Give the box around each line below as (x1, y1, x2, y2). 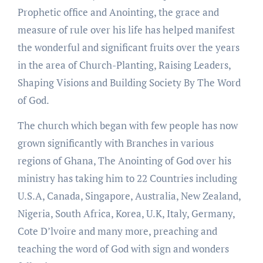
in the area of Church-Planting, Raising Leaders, (17, 58, 231, 72)
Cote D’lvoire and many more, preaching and (17, 224, 217, 238)
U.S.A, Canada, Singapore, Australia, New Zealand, (17, 188, 241, 203)
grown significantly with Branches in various (17, 136, 214, 150)
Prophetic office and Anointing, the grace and (17, 5, 219, 19)
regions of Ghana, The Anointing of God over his (17, 153, 231, 167)
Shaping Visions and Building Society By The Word (17, 75, 241, 89)
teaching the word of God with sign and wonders (17, 241, 229, 255)
